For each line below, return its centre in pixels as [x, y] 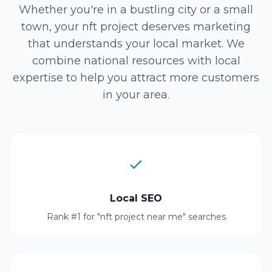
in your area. [136, 95]
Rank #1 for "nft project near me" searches [136, 217]
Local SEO [136, 198]
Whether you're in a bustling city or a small [136, 10]
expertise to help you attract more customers [136, 78]
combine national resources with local [136, 61]
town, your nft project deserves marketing [136, 27]
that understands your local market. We [136, 44]
